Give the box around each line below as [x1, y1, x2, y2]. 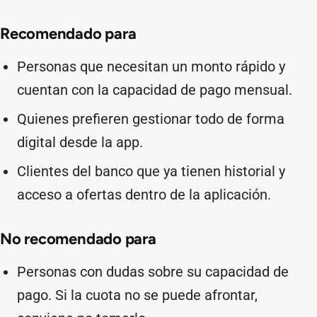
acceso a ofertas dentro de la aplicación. [17, 186, 271, 203]
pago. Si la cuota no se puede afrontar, [17, 287, 258, 304]
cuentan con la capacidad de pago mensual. [17, 81, 292, 98]
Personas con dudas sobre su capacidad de [17, 263, 289, 280]
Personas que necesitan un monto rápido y [17, 58, 285, 75]
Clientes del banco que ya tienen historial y [17, 163, 285, 180]
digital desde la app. [17, 134, 143, 151]
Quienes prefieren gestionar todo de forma [17, 110, 284, 127]
